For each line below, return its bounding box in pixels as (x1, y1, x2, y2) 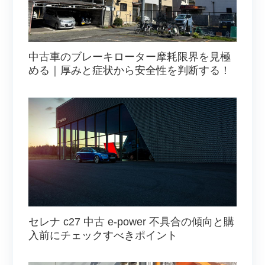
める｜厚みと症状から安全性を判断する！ (28, 64, 231, 77)
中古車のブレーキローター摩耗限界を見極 (28, 51, 231, 63)
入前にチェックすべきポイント (28, 229, 177, 241)
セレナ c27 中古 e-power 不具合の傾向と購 (28, 215, 234, 228)
